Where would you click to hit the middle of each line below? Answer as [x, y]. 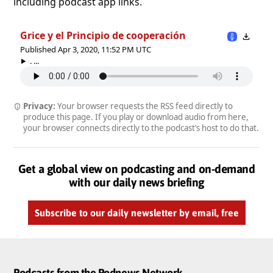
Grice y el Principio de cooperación [103, 35]
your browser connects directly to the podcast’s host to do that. [141, 128]
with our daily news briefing [136, 182]
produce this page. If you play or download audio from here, [136, 117]
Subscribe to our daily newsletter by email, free [136, 212]
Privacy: [39, 106]
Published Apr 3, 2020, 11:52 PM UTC [86, 49]
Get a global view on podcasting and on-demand [136, 168]
